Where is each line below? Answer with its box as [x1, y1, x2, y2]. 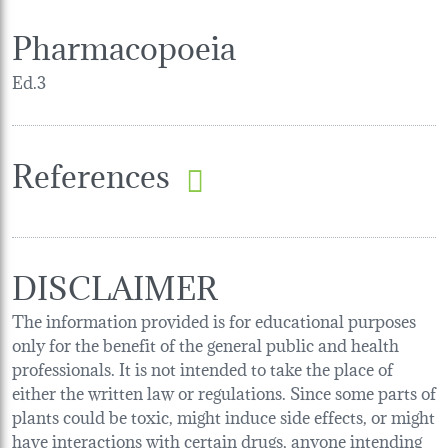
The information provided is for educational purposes [12, 305, 416, 333]
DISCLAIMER [12, 259, 218, 309]
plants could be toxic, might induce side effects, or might [12, 401, 435, 429]
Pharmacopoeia [12, 19, 236, 69]
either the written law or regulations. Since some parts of [12, 377, 436, 405]
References [12, 147, 170, 197]
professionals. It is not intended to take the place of [12, 353, 393, 381]
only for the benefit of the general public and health [12, 329, 399, 357]
